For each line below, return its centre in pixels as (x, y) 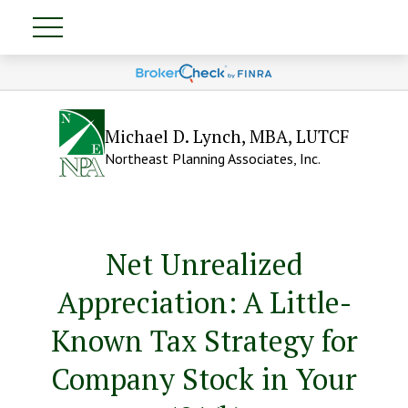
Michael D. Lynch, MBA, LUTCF (227, 137)
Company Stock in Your (204, 378)
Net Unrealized (204, 264)
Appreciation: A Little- (204, 302)
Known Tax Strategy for (204, 340)
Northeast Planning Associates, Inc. (213, 159)
